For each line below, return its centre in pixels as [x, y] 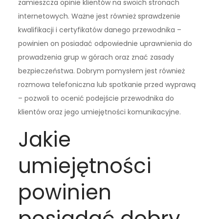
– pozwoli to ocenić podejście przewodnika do [96, 99]
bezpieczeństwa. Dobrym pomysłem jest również [102, 71]
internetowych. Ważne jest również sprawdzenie [99, 16]
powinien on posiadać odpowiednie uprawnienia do [105, 44]
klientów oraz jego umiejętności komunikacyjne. [100, 112]
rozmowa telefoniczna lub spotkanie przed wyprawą [107, 85]
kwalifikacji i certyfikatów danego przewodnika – [100, 30]
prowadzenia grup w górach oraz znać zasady [96, 57]
